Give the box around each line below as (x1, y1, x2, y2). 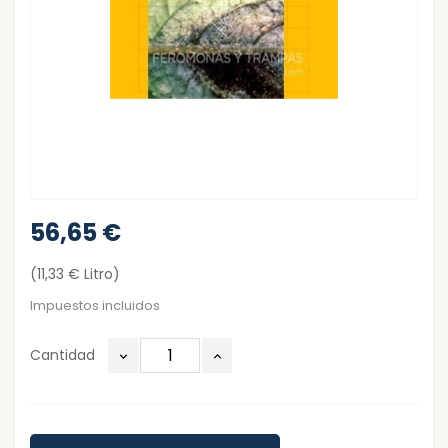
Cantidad (30, 345, 95, 366)
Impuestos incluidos (30, 296, 160, 316)
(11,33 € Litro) (30, 264, 120, 285)
